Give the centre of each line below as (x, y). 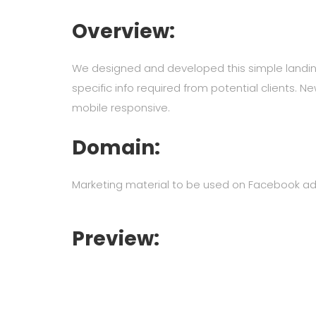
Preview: (116, 239)
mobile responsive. (121, 108)
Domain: (116, 148)
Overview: (123, 31)
